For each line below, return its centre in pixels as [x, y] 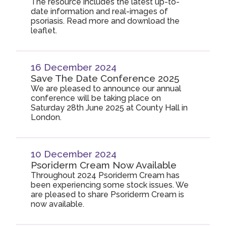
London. [46, 117]
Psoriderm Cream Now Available [104, 165]
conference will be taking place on [96, 98]
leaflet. [44, 31]
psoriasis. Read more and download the [105, 21]
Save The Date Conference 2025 [105, 78]
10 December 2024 [74, 154]
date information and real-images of [100, 11]
